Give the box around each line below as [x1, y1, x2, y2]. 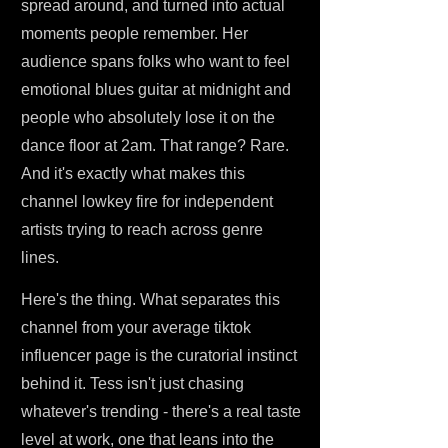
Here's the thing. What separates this [21, 291, 280, 308]
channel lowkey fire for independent [21, 193, 273, 210]
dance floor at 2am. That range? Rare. [21, 137, 289, 154]
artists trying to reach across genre [21, 221, 263, 238]
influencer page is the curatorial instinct [21, 347, 297, 364]
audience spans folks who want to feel [21, 53, 290, 70]
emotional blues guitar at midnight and [21, 81, 291, 98]
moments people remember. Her [21, 25, 248, 42]
